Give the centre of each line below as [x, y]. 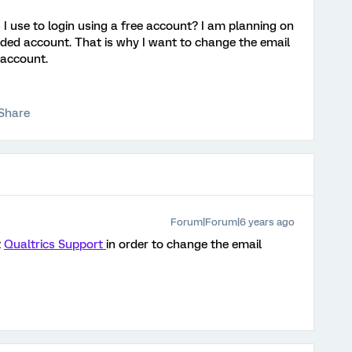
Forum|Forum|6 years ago [233, 222]
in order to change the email [184, 244]
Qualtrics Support [55, 244]
